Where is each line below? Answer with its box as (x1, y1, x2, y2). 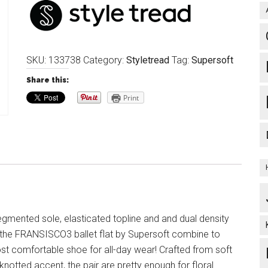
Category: (83, 54, 126, 66)
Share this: (26, 76, 69, 84)
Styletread (126, 54, 169, 66)
